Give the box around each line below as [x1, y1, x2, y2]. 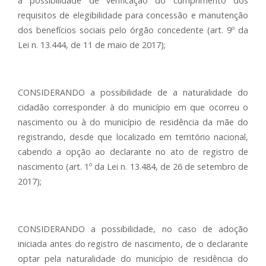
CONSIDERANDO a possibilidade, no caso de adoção [18, 223, 248, 235]
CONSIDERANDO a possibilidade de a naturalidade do [18, 87, 248, 98]
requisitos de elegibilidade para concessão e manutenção [18, 9, 248, 21]
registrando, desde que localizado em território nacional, [18, 131, 248, 142]
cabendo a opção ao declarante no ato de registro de [18, 146, 248, 157]
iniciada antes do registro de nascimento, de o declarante [18, 238, 248, 249]
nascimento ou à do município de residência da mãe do [18, 116, 248, 128]
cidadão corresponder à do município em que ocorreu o [18, 102, 248, 113]
